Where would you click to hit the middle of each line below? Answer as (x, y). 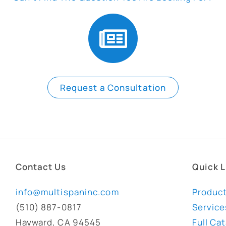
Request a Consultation (113, 88)
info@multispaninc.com (67, 192)
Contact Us (41, 167)
